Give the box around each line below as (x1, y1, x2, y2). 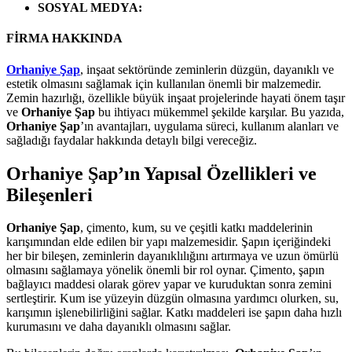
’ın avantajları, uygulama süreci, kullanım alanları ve (80, 119, 339, 133)
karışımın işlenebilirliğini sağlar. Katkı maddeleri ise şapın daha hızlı (6, 306, 342, 320)
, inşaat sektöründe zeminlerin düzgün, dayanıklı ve (80, 62, 334, 76)
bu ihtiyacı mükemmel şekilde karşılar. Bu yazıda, (95, 104, 344, 119)
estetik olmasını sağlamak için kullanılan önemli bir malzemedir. (6, 76, 321, 90)
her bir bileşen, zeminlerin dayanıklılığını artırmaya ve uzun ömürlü (6, 249, 339, 263)
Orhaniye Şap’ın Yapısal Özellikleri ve (6, 163, 317, 184)
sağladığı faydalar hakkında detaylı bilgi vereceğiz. (6, 133, 257, 147)
